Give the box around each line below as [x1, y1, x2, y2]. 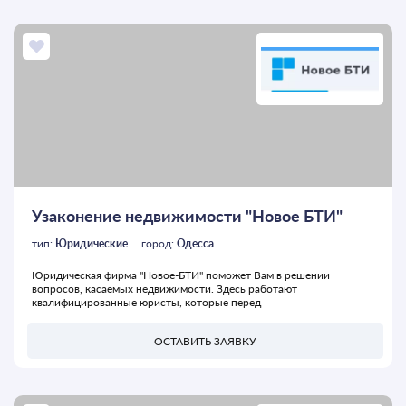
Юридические [55, 237, 128, 251]
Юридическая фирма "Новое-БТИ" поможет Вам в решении [32, 268, 330, 283]
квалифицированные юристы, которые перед [32, 295, 261, 310]
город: [141, 237, 177, 251]
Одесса [177, 237, 214, 251]
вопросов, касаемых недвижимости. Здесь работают [32, 282, 297, 296]
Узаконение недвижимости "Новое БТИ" [32, 206, 343, 227]
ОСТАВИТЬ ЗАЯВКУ [154, 333, 256, 348]
